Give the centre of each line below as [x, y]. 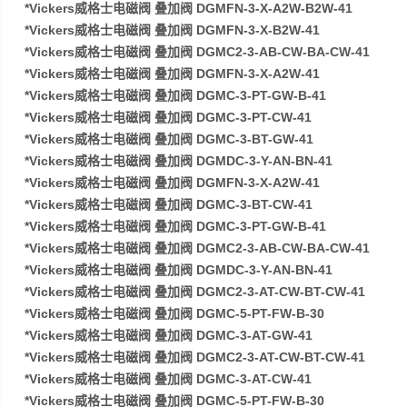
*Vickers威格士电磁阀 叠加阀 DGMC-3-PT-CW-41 [169, 117]
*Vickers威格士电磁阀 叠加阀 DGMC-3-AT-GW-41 [169, 335]
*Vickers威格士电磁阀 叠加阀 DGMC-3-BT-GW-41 [169, 139]
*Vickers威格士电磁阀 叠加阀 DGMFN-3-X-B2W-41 [173, 30]
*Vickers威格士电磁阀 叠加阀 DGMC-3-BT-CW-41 [169, 204]
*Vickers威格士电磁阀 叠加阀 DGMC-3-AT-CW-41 [169, 379]
